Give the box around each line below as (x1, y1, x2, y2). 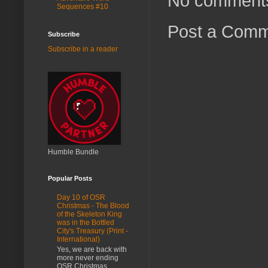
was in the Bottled (57, 218, 114, 227)
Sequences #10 (57, 2, 108, 11)
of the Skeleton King (57, 210, 122, 219)
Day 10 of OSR (57, 193, 105, 202)
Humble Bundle (48, 147, 99, 156)
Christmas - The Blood (57, 202, 129, 211)
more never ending (57, 253, 118, 262)
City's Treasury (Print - (57, 227, 128, 236)
